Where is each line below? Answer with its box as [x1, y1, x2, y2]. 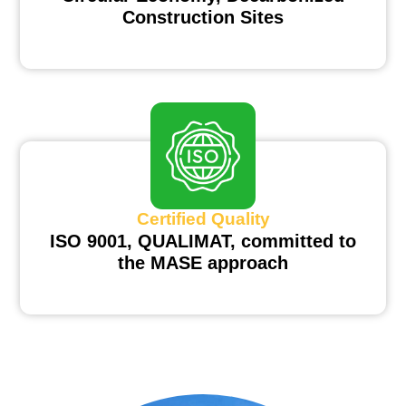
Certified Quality [136, 209, 270, 229]
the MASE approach [118, 253, 288, 274]
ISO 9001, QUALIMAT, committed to [50, 231, 356, 252]
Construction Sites [122, 7, 284, 28]
